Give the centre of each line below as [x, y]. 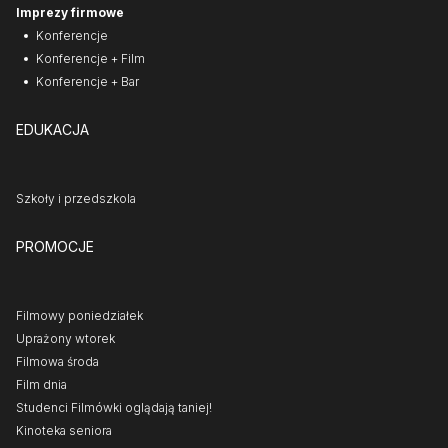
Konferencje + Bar [87, 81]
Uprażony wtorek [65, 338]
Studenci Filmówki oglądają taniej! [114, 407]
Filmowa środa [57, 361]
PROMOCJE [55, 246]
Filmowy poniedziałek [79, 315]
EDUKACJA [52, 129]
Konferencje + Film [90, 58]
